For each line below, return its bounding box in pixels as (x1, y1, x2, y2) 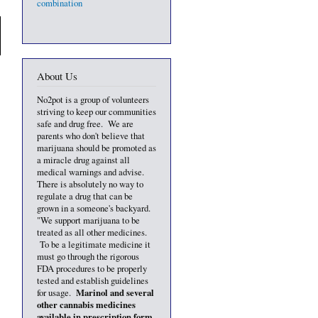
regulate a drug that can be (37, 190, 133, 202)
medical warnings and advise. (37, 165, 144, 178)
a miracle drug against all (37, 153, 130, 166)
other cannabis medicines (37, 297, 136, 311)
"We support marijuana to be (37, 214, 140, 226)
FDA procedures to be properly (37, 262, 147, 275)
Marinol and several (76, 285, 154, 299)
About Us (37, 68, 77, 83)
